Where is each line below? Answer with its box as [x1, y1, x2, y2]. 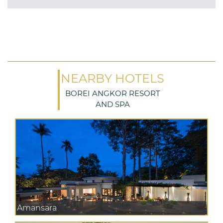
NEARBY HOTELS [61, 71, 164, 86]
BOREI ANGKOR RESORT [65, 88, 160, 98]
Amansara [17, 203, 57, 213]
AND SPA [95, 99, 130, 109]
